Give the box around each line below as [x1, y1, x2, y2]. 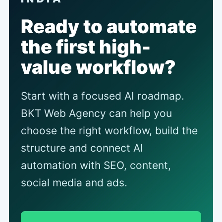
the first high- [21, 35, 151, 58]
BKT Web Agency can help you [21, 107, 172, 119]
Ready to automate [21, 14, 197, 38]
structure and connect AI [21, 141, 143, 154]
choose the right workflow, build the [21, 124, 198, 137]
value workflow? [21, 55, 176, 78]
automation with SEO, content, [21, 159, 171, 171]
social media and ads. [21, 176, 127, 189]
